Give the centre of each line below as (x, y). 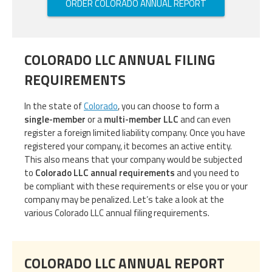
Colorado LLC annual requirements (105, 172)
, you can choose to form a (168, 106)
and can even (205, 119)
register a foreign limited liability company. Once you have (135, 132)
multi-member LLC (141, 119)
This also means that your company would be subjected (133, 159)
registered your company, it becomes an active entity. (128, 146)
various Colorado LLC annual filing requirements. (117, 212)
